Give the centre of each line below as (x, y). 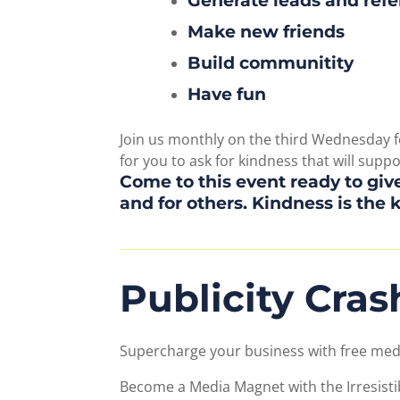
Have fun (227, 94)
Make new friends (267, 31)
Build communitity (271, 62)
